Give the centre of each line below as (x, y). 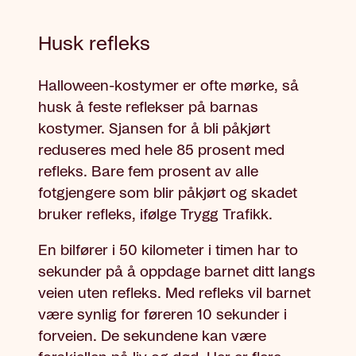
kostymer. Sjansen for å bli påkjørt (154, 130)
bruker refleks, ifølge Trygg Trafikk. (157, 216)
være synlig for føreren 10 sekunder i (163, 316)
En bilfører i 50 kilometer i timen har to (168, 252)
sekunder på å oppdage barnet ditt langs (177, 273)
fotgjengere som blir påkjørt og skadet (168, 194)
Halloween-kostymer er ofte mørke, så (168, 87)
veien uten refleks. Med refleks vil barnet (174, 294)
